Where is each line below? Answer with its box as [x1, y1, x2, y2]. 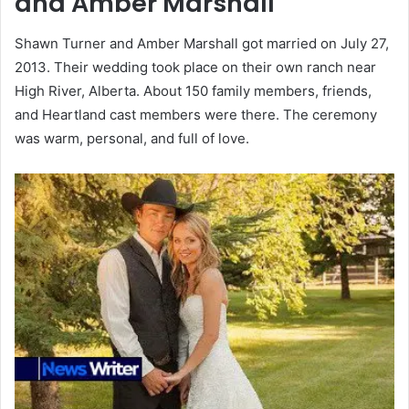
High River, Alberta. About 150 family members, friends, [15, 82, 372, 100]
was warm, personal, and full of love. [15, 130, 249, 148]
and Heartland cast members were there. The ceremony [15, 106, 377, 124]
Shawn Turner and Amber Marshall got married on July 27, [15, 35, 389, 53]
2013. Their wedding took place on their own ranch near [15, 58, 376, 77]
